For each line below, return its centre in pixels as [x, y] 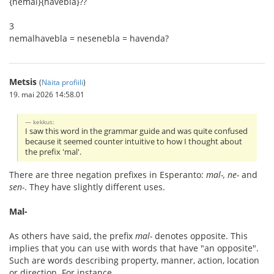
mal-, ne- [223, 175]
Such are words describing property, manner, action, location [134, 261]
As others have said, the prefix [72, 236]
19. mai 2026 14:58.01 [47, 94]
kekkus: [44, 122]
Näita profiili [62, 82]
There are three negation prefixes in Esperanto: [108, 175]
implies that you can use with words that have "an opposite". [134, 248]
